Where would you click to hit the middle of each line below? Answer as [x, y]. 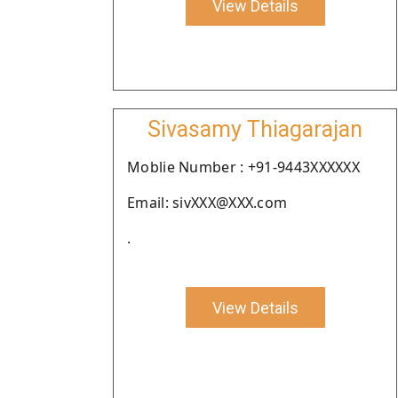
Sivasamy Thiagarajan [255, 129]
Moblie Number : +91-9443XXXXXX [243, 167]
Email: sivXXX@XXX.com [207, 203]
